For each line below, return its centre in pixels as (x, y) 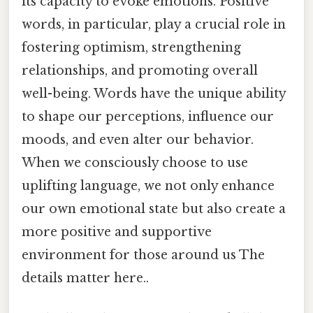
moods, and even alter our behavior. (138, 140)
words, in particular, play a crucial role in (154, 25)
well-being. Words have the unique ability (154, 94)
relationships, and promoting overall (140, 71)
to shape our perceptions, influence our (148, 117)
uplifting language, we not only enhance (148, 186)
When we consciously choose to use (135, 163)
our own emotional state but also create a (154, 209)
